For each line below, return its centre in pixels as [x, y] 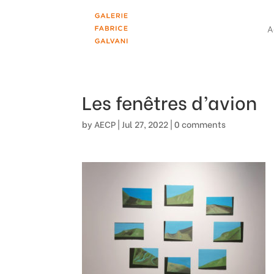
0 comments [200, 124]
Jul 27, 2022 [145, 124]
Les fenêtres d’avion [170, 102]
